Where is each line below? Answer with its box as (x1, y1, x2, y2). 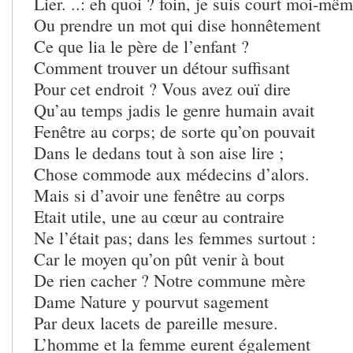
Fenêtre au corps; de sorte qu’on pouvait (34, 120, 315, 143)
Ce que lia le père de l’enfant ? (34, 35, 249, 58)
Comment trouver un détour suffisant (34, 56, 290, 80)
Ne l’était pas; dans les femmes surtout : (34, 226, 316, 250)
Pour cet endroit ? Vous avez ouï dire (34, 77, 291, 101)
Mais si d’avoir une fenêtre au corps (34, 184, 285, 207)
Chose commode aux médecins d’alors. (34, 162, 310, 186)
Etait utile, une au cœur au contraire (34, 205, 284, 229)
